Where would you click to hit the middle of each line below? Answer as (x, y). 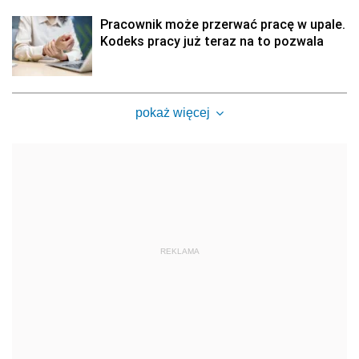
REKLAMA (179, 251)
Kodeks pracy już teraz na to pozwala (212, 41)
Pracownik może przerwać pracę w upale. (223, 24)
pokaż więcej (172, 113)
